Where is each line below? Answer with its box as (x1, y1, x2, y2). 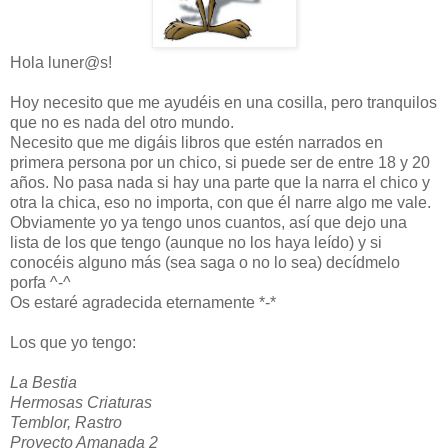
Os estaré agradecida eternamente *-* (10, 293, 276, 311)
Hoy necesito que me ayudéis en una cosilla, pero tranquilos (10, 93, 437, 111)
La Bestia (10, 373, 77, 391)
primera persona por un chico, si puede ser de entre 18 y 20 (10, 153, 430, 171)
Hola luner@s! (10, 53, 112, 71)
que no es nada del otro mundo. (10, 113, 234, 131)
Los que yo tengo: (10, 333, 136, 351)
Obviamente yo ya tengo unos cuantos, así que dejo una (10, 213, 407, 231)
